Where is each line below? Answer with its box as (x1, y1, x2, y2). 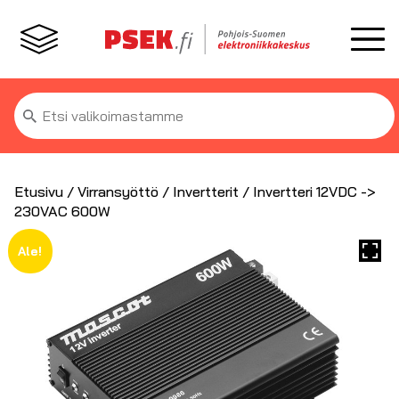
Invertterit (173, 183, 239, 200)
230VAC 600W (14, 202, 110, 220)
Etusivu (14, 183, 63, 200)
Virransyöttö (77, 183, 159, 200)
